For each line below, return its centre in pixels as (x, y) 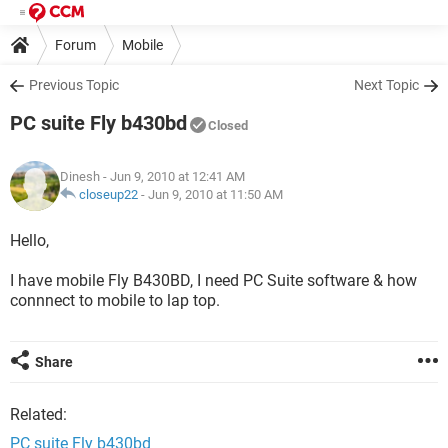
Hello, (29, 240)
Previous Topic (74, 85)
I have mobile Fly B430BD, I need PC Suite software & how (213, 280)
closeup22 (108, 194)
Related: (38, 414)
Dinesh (80, 176)
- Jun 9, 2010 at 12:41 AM (172, 176)
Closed (228, 125)
